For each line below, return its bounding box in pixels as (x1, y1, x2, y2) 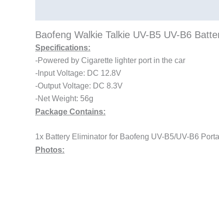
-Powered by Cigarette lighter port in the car (35, 56, 185, 65)
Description (35, 5, 80, 15)
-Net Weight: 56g (35, 94, 93, 103)
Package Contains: (35, 107, 106, 116)
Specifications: (35, 43, 90, 52)
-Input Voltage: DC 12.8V (35, 68, 121, 77)
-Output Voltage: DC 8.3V (35, 81, 123, 90)
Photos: (35, 146, 65, 154)
